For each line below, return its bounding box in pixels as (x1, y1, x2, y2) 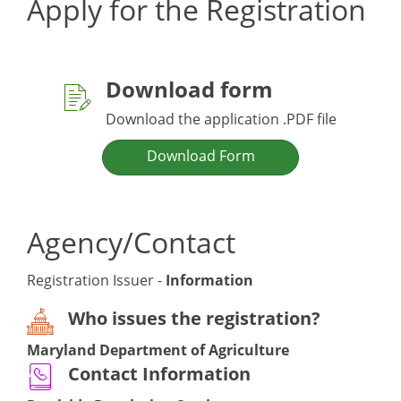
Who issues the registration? (68, 306, 320, 331)
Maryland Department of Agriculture (27, 340, 289, 361)
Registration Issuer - (27, 270, 166, 291)
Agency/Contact (27, 223, 235, 262)
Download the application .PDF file (106, 109, 337, 130)
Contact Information (68, 362, 251, 387)
